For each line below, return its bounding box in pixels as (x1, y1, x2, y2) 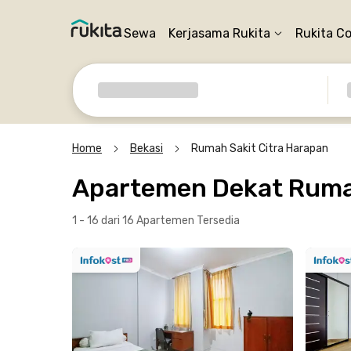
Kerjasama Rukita (168, 26, 270, 41)
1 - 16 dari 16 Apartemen (72, 214, 197, 227)
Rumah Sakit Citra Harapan (191, 142, 328, 155)
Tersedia (197, 214, 240, 227)
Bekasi (130, 142, 163, 155)
